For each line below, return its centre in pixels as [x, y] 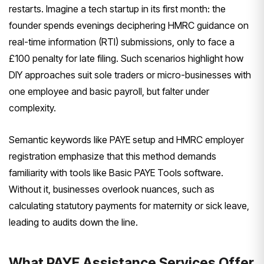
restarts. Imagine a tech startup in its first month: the [117, 9]
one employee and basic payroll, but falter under [109, 91]
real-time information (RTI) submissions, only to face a [122, 42]
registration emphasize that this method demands [113, 156]
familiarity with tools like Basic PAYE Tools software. [116, 172]
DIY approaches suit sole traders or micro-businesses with [130, 75]
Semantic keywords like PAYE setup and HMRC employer [126, 139]
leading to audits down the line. [73, 222]
